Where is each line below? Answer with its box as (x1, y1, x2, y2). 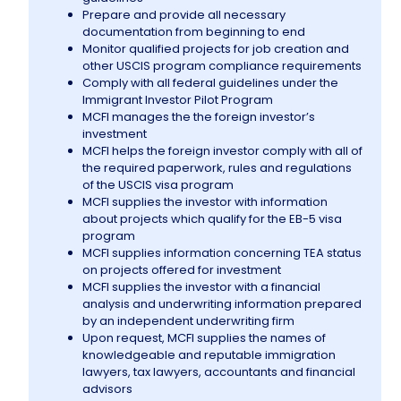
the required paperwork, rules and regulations (82, 159, 353, 177)
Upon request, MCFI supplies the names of (82, 329, 327, 347)
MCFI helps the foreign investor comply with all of (82, 142, 363, 160)
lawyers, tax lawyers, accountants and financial (82, 363, 356, 381)
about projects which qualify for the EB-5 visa (82, 210, 343, 228)
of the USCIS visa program (82, 176, 235, 194)
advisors (82, 380, 133, 398)
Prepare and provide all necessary (82, 6, 286, 24)
